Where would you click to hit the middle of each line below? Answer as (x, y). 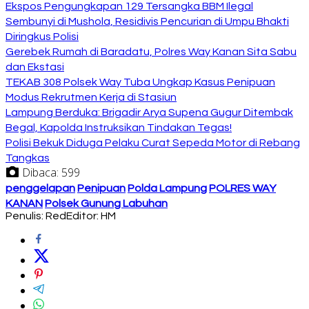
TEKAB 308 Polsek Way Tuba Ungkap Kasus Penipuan (140, 82)
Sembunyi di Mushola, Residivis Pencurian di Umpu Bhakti (147, 21)
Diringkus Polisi (42, 36)
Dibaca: (40, 172)
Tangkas (28, 158)
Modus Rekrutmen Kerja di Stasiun (91, 97)
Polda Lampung (167, 188)
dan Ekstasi (35, 67)
